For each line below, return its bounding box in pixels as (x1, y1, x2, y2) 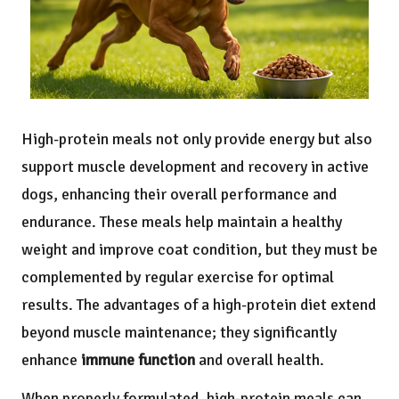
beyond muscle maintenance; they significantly (21, 322, 337, 343)
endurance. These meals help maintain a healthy (21, 212, 342, 232)
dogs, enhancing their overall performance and (21, 184, 337, 205)
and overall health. (195, 350, 324, 370)
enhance (21, 350, 81, 370)
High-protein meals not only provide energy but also (21, 129, 372, 150)
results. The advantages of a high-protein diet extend (21, 295, 376, 315)
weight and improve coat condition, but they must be (21, 240, 378, 260)
